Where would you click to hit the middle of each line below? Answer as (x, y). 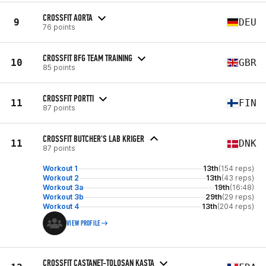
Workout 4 (61, 206)
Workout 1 (60, 168)
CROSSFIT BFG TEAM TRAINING (88, 58)
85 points (59, 67)
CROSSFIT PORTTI (68, 98)
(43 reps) (238, 178)
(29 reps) (238, 197)
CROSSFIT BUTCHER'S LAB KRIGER (94, 139)
